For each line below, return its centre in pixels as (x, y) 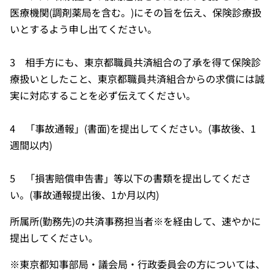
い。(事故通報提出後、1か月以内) (84, 194)
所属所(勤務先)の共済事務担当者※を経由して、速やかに (135, 221)
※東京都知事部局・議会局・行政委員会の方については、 (137, 264)
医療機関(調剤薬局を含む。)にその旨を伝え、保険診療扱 (136, 12)
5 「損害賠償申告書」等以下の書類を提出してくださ (130, 178)
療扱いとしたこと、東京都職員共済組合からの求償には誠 (137, 78)
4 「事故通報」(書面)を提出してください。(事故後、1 (133, 128)
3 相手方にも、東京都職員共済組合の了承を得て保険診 (135, 62)
